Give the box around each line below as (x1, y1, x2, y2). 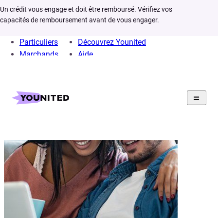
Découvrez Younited (78, 37, 146, 47)
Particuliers (19, 37, 58, 47)
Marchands (19, 50, 58, 59)
